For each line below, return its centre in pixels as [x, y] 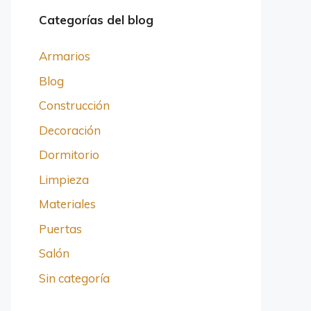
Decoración [70, 130]
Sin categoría [74, 278]
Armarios [65, 56]
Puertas [60, 228]
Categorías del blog [96, 19]
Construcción [74, 105]
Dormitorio [69, 154]
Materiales [67, 204]
